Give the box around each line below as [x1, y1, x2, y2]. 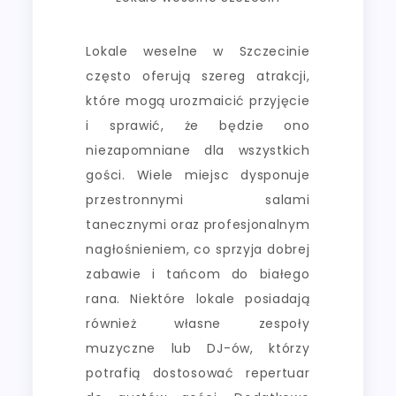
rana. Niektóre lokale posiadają [86, 289, 310, 308]
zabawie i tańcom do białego [86, 264, 310, 283]
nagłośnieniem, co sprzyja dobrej [86, 240, 310, 258]
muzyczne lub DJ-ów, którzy [86, 339, 310, 357]
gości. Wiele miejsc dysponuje [86, 165, 310, 184]
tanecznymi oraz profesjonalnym [86, 215, 310, 233]
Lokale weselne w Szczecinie [86, 42, 310, 60]
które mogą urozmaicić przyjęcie [86, 91, 310, 110]
